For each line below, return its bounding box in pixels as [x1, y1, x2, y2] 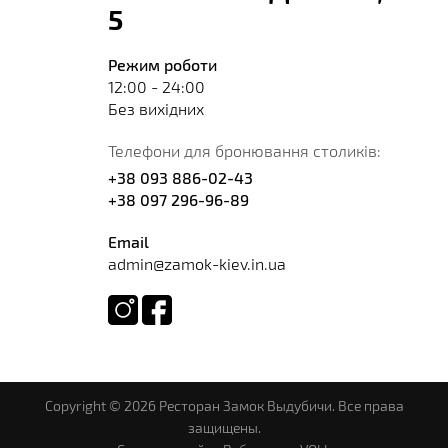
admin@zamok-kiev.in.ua [107, 253, 286, 273]
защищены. [187, 418, 261, 436]
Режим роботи [107, 54, 217, 74]
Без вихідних [107, 98, 204, 118]
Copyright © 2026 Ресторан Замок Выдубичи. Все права [44, 396, 404, 414]
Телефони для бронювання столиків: [107, 140, 381, 160]
